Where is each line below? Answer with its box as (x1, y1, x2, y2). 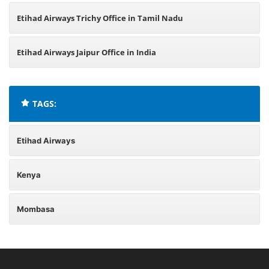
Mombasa (17, 204, 55, 214)
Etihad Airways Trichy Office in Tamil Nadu (17, 13, 183, 23)
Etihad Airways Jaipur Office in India (17, 47, 156, 58)
